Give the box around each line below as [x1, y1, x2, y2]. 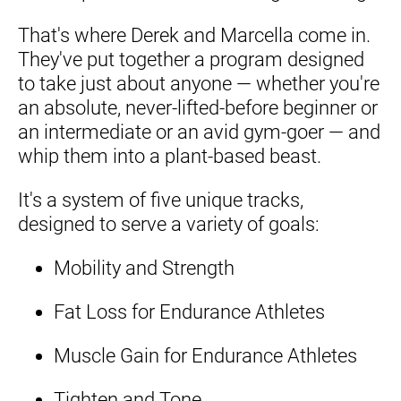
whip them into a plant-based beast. [18, 144, 321, 167]
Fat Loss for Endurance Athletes [54, 300, 325, 323]
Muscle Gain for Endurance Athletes [54, 344, 357, 367]
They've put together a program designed [18, 47, 364, 71]
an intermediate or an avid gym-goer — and [18, 120, 380, 143]
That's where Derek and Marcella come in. [18, 23, 371, 47]
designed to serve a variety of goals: [18, 212, 320, 235]
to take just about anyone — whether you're [18, 72, 380, 95]
